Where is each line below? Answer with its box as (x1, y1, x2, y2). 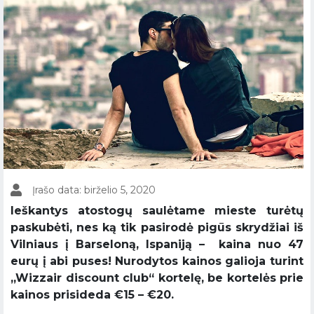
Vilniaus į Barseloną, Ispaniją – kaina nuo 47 (11, 238, 303, 251)
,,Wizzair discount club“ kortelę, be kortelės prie (11, 271, 303, 285)
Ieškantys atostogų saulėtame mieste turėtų (11, 204, 303, 217)
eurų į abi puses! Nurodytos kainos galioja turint (11, 254, 303, 268)
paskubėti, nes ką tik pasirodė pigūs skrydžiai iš (11, 221, 303, 234)
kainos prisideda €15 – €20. (11, 288, 174, 301)
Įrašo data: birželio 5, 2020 (32, 184, 156, 196)
